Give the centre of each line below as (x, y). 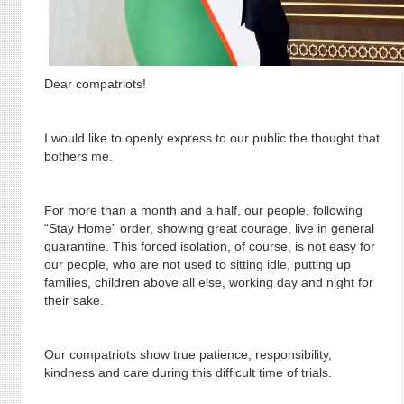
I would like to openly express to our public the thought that (211, 138)
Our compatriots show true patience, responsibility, (188, 354)
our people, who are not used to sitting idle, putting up (197, 264)
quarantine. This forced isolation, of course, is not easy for (209, 246)
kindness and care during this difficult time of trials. (188, 372)
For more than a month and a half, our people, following (203, 210)
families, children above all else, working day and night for (208, 282)
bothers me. (78, 156)
